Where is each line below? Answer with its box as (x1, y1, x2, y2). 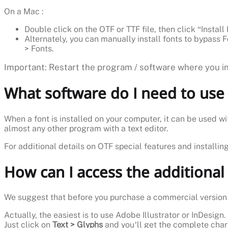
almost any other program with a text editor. (4, 123, 168, 133)
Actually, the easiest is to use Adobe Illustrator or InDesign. (4, 210, 225, 220)
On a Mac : (4, 6, 43, 16)
